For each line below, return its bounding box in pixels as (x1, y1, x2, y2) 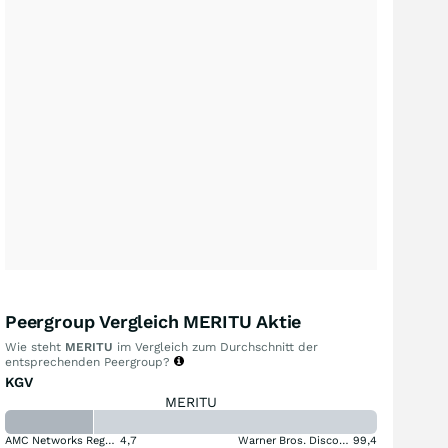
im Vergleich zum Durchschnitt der (113, 339, 318, 354)
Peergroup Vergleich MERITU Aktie (5, 310, 302, 332)
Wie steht (5, 339, 65, 354)
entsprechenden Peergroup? (5, 354, 174, 369)
